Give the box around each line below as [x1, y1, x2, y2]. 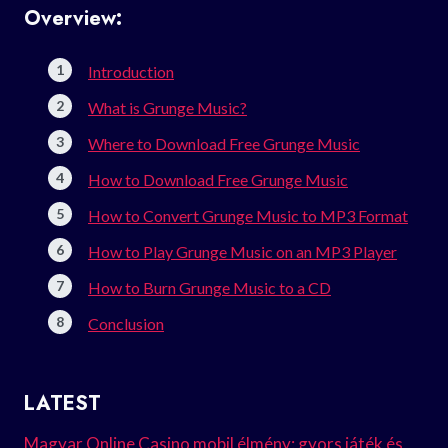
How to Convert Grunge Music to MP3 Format [88, 205, 408, 225]
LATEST [24, 388, 101, 418]
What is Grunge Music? [88, 97, 247, 117]
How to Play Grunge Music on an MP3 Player [88, 241, 397, 261]
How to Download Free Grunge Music [88, 169, 348, 189]
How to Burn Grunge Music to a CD [88, 277, 331, 297]
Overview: [24, 3, 122, 33]
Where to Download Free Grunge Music [88, 133, 360, 153]
